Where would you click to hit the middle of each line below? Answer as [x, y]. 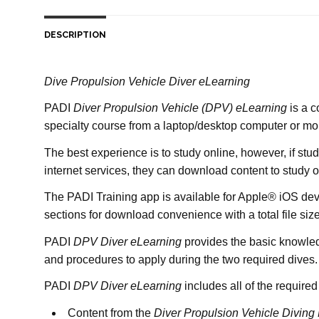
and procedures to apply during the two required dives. [181, 259]
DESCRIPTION [75, 34]
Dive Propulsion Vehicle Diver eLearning [147, 81]
